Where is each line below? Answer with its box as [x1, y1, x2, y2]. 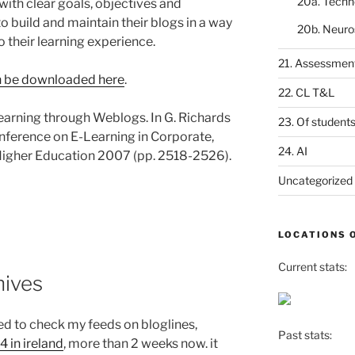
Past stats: [277, 327, 332, 342]
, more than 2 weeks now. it [63, 336, 218, 352]
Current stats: [277, 259, 347, 273]
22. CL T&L [277, 85, 334, 99]
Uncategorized [277, 173, 353, 187]
